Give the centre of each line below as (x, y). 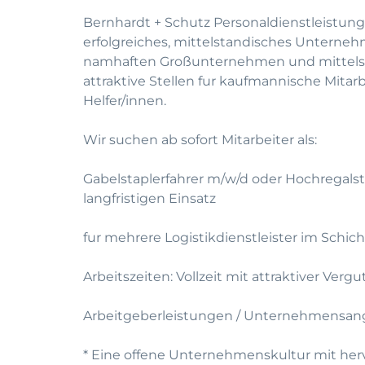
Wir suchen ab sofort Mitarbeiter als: (200, 140)
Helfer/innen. (125, 101)
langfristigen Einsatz (150, 198)
